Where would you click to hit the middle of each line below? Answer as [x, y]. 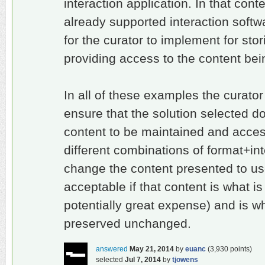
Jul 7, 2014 [143, 259]
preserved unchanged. [127, 223]
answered [112, 249]
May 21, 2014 [152, 249]
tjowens [185, 259]
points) [240, 249]
